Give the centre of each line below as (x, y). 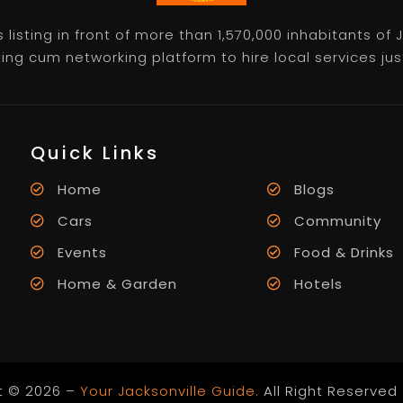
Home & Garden (118, 283)
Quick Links (95, 152)
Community (337, 220)
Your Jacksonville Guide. (169, 390)
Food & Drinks (344, 252)
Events (83, 252)
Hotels (318, 283)
